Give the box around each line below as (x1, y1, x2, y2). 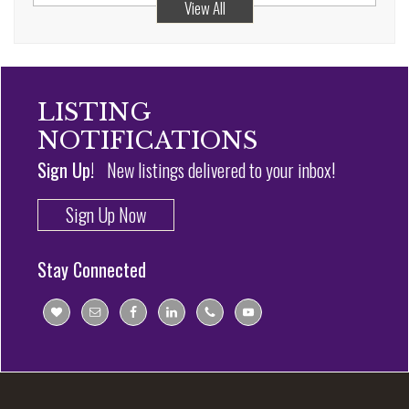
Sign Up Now (66, 201, 146, 229)
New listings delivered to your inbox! (103, 156, 335, 184)
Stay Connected (37, 256, 146, 284)
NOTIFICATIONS (37, 126, 257, 156)
